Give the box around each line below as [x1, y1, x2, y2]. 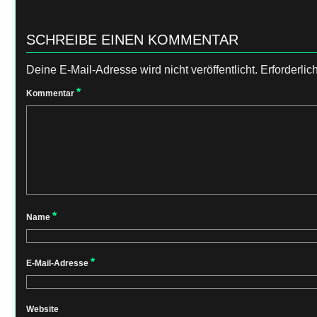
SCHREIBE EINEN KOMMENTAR [26, 32, 238, 47]
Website [26, 304, 59, 314]
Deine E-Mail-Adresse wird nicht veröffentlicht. [26, 64, 258, 76]
